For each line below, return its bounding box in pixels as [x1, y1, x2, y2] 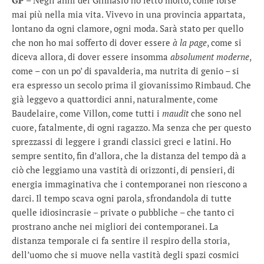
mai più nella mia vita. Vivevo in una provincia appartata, [12, 8, 245, 20]
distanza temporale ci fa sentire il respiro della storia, [12, 235, 229, 246]
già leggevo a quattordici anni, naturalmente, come [12, 93, 218, 105]
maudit [162, 107, 189, 119]
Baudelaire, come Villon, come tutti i [12, 107, 162, 119]
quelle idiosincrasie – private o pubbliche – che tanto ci [12, 206, 235, 218]
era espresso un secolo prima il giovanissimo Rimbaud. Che [12, 79, 251, 91]
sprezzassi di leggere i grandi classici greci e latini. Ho [12, 136, 231, 147]
